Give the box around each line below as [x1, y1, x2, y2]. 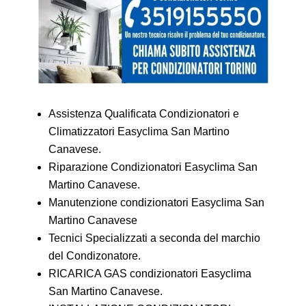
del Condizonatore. [48, 250, 141, 262]
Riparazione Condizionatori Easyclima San [48, 161, 258, 173]
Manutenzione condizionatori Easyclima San [48, 197, 264, 209]
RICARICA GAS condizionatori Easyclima [48, 268, 251, 280]
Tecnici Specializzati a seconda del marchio [48, 232, 260, 245]
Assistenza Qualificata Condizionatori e [48, 108, 239, 120]
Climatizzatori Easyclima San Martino [48, 126, 229, 138]
